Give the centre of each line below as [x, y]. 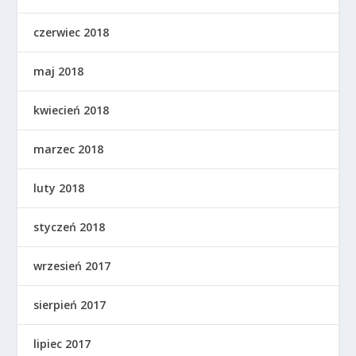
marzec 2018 [69, 149]
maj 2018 [59, 72]
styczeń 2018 [70, 227]
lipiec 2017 [62, 344]
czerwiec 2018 [72, 33]
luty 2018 [59, 188]
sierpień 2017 [70, 305]
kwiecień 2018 [72, 110]
